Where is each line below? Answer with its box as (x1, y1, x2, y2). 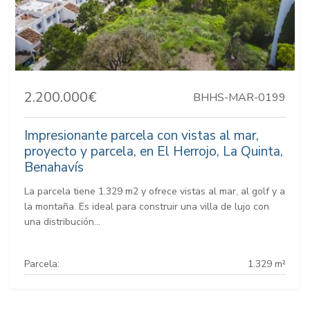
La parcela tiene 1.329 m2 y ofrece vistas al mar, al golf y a (24, 185, 285, 199)
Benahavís (24, 158, 84, 177)
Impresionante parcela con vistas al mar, (24, 127, 259, 145)
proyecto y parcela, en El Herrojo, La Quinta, (24, 143, 283, 161)
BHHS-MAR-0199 (193, 90, 286, 106)
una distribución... (24, 215, 100, 229)
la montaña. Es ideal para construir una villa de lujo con (24, 200, 269, 214)
